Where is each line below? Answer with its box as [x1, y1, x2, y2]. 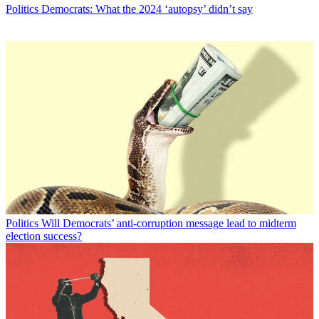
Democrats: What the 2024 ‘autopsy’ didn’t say [41, 2, 253, 15]
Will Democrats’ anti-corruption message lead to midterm [41, 216, 296, 229]
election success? [6, 229, 82, 242]
